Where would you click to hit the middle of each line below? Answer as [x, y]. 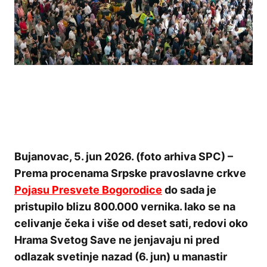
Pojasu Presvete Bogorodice [88, 190]
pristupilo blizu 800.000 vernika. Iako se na [125, 207]
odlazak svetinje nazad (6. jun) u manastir [121, 257]
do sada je [189, 190]
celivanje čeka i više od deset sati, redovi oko [131, 223]
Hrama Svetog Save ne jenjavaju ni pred [117, 240]
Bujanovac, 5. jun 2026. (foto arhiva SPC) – [124, 157]
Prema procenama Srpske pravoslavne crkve [130, 173]
